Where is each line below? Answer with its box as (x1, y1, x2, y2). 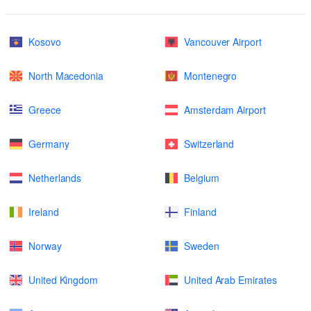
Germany (28, 137, 69, 151)
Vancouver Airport (184, 35, 262, 49)
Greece (28, 103, 61, 117)
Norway (28, 239, 62, 253)
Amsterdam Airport (184, 103, 266, 117)
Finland (184, 205, 217, 219)
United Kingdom (28, 273, 99, 287)
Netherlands (28, 171, 82, 185)
